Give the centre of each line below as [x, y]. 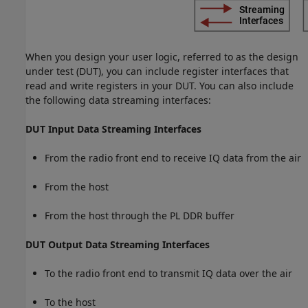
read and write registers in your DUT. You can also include [159, 86]
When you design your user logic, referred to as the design [162, 57]
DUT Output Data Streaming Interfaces [118, 245]
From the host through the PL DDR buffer [140, 216]
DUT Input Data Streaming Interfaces [113, 129]
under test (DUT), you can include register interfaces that [157, 71]
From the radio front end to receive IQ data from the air [173, 158]
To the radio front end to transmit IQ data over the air [168, 274]
